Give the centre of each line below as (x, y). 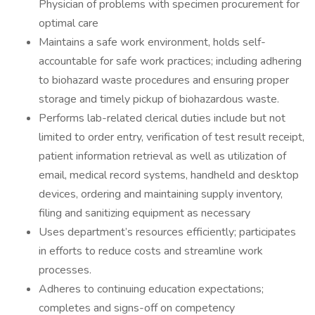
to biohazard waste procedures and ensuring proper (164, 80)
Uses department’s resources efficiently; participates (167, 232)
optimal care (70, 23)
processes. (66, 270)
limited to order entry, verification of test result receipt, (172, 137)
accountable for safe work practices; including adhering (170, 61)
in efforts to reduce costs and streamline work (151, 251)
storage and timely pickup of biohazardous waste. (160, 99)
